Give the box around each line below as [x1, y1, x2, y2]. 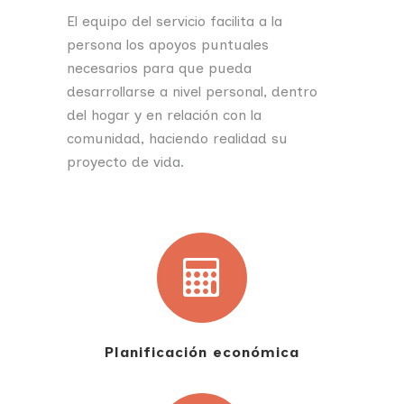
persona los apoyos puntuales [67, 36, 269, 53]
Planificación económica [105, 344, 299, 361]
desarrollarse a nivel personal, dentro [67, 83, 317, 100]
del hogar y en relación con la [67, 106, 262, 124]
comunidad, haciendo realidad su [67, 130, 288, 147]
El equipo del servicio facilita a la [67, 13, 282, 30]
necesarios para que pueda [67, 60, 252, 77]
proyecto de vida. [67, 153, 184, 170]
